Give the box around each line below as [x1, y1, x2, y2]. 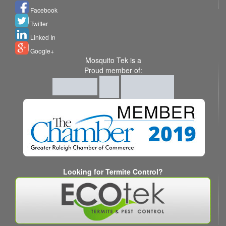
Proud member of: [84, 65, 142, 75]
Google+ [29, 46, 54, 55]
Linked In [29, 32, 55, 41]
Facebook [29, 5, 58, 14]
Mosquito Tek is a [85, 54, 141, 65]
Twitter [29, 19, 48, 28]
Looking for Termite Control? [63, 166, 163, 177]
